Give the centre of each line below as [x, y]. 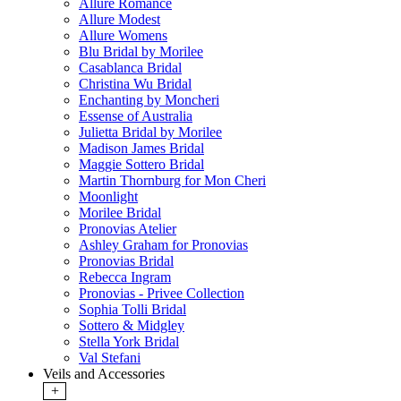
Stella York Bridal [129, 342]
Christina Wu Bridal [135, 84]
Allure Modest [119, 20]
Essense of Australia [136, 116]
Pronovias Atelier [128, 229]
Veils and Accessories [104, 374]
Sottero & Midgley [132, 326]
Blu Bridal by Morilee [141, 52]
